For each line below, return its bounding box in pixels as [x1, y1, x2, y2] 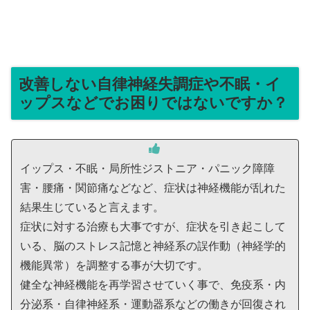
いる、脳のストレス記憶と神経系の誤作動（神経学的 [20, 240, 286, 253]
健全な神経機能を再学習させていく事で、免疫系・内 [20, 279, 286, 291]
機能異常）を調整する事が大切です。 [20, 259, 208, 272]
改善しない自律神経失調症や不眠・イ [19, 75, 281, 93]
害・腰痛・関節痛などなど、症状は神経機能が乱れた [20, 182, 286, 194]
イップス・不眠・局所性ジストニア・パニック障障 [20, 163, 275, 175]
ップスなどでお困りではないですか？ [19, 94, 288, 112]
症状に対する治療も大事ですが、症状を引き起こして [20, 221, 286, 233]
